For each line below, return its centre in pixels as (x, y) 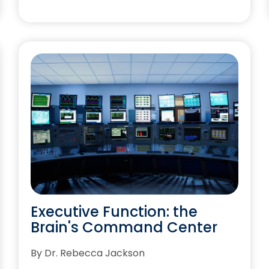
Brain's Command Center (124, 227)
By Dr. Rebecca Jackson (87, 253)
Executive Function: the (114, 211)
